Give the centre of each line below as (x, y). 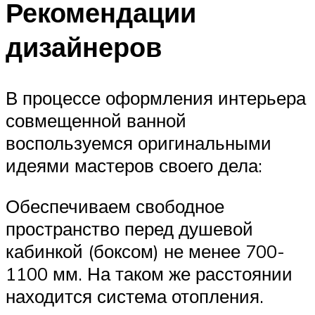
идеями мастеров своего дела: (134, 166)
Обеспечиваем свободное (115, 206)
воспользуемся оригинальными (139, 143)
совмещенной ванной (96, 121)
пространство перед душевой (129, 228)
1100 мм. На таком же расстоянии (149, 273)
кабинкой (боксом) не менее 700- (145, 251)
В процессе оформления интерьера (156, 98)
